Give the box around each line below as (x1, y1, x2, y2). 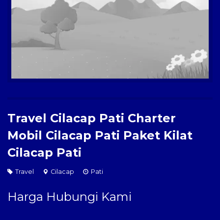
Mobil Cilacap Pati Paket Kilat (7, 128, 192, 143)
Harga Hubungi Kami (7, 189, 132, 204)
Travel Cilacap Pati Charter (7, 111, 176, 126)
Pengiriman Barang (5, 30, 66, 39)
